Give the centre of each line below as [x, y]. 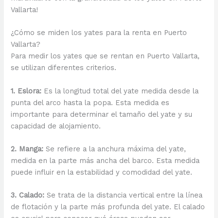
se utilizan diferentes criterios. [64, 68]
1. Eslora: [26, 91]
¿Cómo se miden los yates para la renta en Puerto [99, 33]
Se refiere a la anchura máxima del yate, [115, 149]
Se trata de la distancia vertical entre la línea [124, 195]
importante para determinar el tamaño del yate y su [102, 114]
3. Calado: [28, 195]
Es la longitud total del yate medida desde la [120, 91]
